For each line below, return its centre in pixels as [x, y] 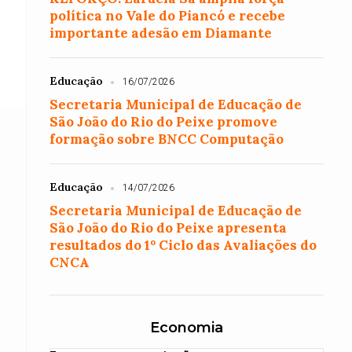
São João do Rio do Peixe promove [164, 122]
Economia [186, 328]
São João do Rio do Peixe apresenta [169, 228]
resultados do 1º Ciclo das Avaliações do [183, 245]
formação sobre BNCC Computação [167, 139]
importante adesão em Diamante [161, 33]
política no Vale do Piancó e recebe [168, 16]
